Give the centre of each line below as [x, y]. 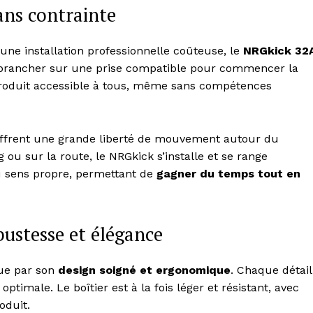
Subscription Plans [179, 27]
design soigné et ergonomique [144, 270]
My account [162, 48]
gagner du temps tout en [228, 174]
